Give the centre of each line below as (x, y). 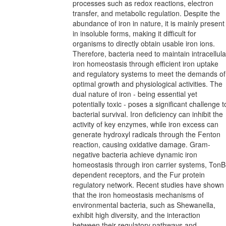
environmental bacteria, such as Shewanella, (144, 205)
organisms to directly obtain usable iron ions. (144, 43)
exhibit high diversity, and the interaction (136, 215)
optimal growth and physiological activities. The (148, 84)
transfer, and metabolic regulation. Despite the (146, 13)
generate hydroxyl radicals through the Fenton (147, 134)
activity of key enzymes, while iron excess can (146, 124)
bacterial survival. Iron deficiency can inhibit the (148, 114)
